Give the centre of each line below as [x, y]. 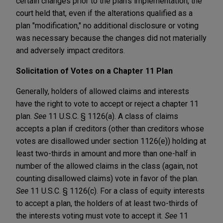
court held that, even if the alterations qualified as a [104, 13]
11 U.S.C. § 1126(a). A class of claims [112, 116]
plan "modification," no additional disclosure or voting [107, 25]
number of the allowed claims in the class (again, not [107, 166]
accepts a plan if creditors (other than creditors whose [110, 128]
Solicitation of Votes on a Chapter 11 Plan [94, 71]
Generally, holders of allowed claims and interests [103, 91]
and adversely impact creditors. [70, 50]
